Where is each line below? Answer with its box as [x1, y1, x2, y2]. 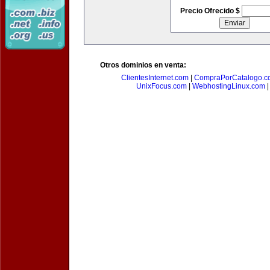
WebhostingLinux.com [192, 82, 265, 90]
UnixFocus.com [136, 82, 187, 90]
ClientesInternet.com [121, 74, 189, 82]
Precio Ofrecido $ [180, 7, 242, 15]
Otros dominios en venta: [100, 61, 186, 69]
